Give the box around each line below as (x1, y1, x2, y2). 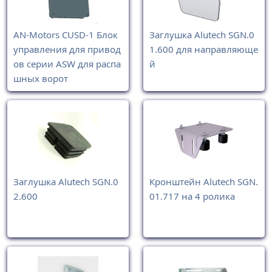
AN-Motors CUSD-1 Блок (13, 29, 118, 41)
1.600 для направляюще (149, 43, 258, 56)
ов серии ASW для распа (13, 58, 121, 70)
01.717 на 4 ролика (149, 189, 235, 202)
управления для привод (13, 43, 121, 56)
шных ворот (13, 72, 68, 85)
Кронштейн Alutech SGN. (149, 175, 258, 188)
